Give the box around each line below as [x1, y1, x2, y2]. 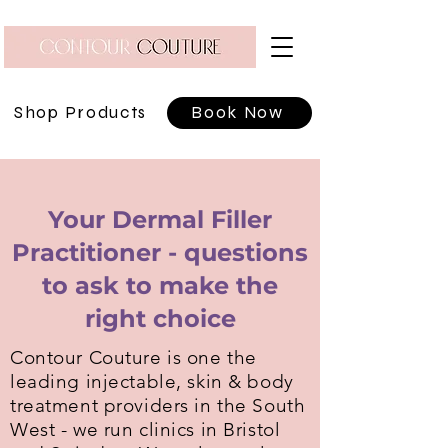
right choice [84, 304, 236, 333]
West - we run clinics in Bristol [10, 418, 281, 441]
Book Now [191, 102, 284, 123]
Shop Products [13, 102, 148, 123]
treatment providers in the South [10, 394, 306, 417]
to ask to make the [42, 271, 278, 300]
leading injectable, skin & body [10, 370, 294, 393]
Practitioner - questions [12, 238, 308, 267]
